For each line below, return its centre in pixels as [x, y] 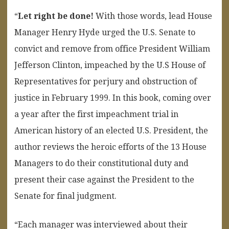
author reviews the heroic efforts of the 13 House [110, 147]
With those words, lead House [153, 16]
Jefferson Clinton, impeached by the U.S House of [110, 65]
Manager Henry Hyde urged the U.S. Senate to [105, 32]
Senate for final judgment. [65, 196]
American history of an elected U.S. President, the [111, 130]
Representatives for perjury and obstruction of [106, 81]
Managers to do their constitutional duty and [101, 163]
